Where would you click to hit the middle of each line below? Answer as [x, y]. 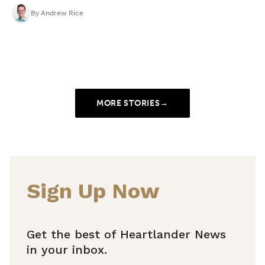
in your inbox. [67, 249]
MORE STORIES [128, 103]
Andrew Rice [62, 13]
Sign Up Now [93, 191]
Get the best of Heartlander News [127, 234]
